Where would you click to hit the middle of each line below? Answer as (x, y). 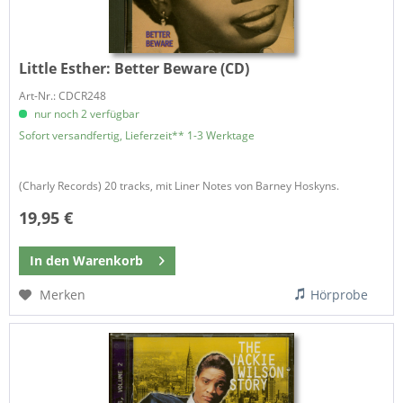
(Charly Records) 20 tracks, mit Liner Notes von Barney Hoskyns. (179, 185)
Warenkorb (108, 260)
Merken (63, 294)
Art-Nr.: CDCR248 (63, 95)
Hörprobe (340, 294)
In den (50, 260)
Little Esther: (67, 68)
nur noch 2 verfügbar (86, 113)
